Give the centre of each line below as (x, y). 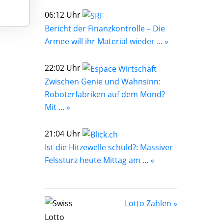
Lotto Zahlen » (151, 203)
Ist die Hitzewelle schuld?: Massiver (109, 147)
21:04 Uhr (64, 133)
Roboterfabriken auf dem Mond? (105, 94)
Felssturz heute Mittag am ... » (99, 160)
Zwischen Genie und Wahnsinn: (103, 81)
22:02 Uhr (64, 68)
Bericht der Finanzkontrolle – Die (105, 29)
